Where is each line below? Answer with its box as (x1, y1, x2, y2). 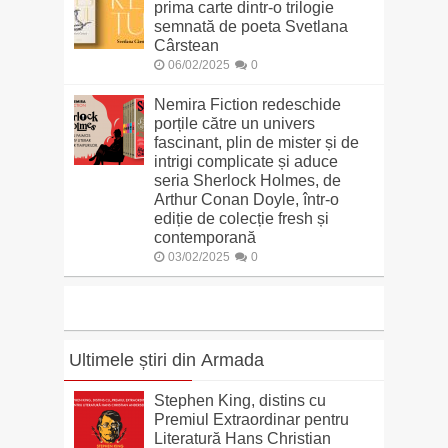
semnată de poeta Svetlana (153, 17, 348, 35)
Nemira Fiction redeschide (153, 95, 341, 113)
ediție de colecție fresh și (153, 209, 329, 227)
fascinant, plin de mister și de (153, 133, 359, 151)
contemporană (153, 228, 256, 246)
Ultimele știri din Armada (68, 349, 264, 370)
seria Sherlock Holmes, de (153, 171, 341, 189)
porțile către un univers (153, 114, 315, 132)
